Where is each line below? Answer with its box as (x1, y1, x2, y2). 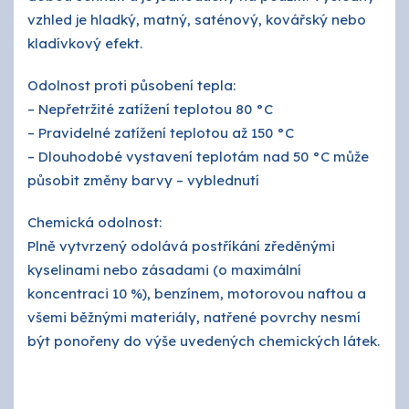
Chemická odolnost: (27, 214, 162, 231)
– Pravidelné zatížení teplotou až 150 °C (27, 124, 294, 142)
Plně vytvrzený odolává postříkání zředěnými (27, 237, 335, 255)
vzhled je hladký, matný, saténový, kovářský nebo (27, 11, 366, 28)
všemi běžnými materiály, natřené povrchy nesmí (27, 309, 361, 326)
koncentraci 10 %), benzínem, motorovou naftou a (27, 285, 366, 302)
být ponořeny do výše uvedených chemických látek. (27, 332, 380, 350)
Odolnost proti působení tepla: (27, 77, 236, 94)
